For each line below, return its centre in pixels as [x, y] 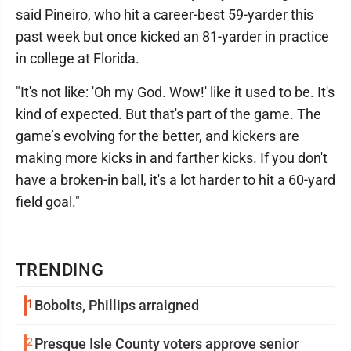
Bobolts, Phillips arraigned [117, 305]
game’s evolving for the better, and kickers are [157, 136]
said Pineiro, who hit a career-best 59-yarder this [165, 14]
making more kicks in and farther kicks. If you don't [172, 158]
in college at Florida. [78, 58]
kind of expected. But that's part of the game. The [168, 114]
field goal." [48, 202]
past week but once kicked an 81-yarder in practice [172, 36]
